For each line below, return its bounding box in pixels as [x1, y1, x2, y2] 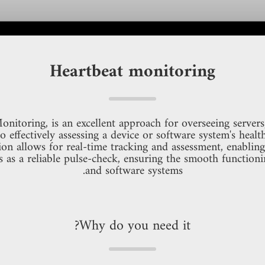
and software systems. [85, 161, 183, 182]
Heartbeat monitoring [50, 56, 215, 88]
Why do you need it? [79, 214, 190, 239]
